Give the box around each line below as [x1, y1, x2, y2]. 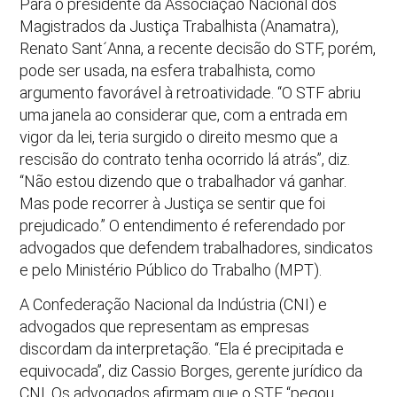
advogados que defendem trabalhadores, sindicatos [19, 237, 374, 257]
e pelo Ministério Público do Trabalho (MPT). [19, 260, 323, 279]
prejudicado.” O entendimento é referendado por [19, 215, 346, 235]
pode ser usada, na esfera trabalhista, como [19, 60, 316, 80]
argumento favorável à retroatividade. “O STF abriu [19, 82, 362, 102]
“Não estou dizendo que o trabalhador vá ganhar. [19, 171, 347, 191]
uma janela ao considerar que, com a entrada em [19, 105, 348, 124]
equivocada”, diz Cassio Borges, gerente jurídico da [19, 362, 363, 381]
